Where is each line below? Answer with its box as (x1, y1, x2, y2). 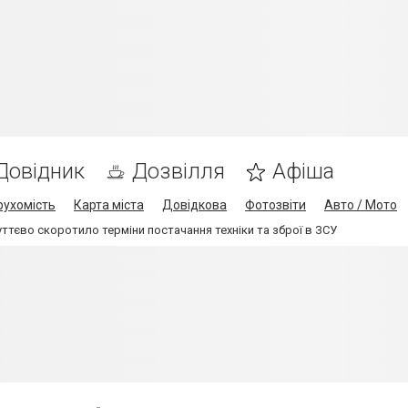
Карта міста (74, 198, 144, 212)
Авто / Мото (324, 198, 397, 212)
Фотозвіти (245, 198, 306, 212)
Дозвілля (132, 158, 225, 184)
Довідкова (162, 198, 227, 212)
